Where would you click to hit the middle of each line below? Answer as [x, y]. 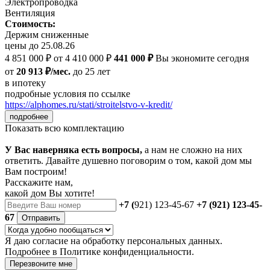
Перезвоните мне [41, 264]
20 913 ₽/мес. [43, 72]
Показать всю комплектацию [64, 128]
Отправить [41, 218]
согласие [50, 241]
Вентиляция [30, 13]
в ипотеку [25, 83]
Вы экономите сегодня [201, 58]
